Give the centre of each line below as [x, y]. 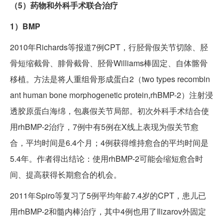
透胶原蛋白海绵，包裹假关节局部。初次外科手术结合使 [110, 111]
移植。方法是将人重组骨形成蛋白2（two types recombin [110, 79]
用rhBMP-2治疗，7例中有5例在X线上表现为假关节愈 [104, 127]
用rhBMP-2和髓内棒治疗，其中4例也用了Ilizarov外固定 [108, 212]
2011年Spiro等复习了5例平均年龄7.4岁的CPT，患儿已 [108, 196]
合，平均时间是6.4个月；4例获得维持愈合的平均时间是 [109, 143]
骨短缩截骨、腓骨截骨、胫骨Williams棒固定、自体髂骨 [109, 63]
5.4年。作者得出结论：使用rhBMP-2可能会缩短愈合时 [107, 159]
